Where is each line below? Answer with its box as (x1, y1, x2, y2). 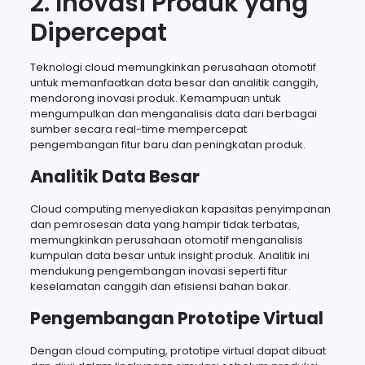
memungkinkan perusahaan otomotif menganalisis (29, 231, 303, 248)
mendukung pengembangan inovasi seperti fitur (29, 262, 288, 279)
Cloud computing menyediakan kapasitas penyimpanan (29, 200, 331, 217)
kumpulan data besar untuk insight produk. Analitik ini (29, 247, 310, 263)
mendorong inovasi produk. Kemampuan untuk (29, 90, 281, 106)
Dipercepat (29, 15, 167, 50)
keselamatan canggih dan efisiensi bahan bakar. (29, 278, 291, 294)
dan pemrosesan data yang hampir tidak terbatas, (29, 216, 300, 232)
